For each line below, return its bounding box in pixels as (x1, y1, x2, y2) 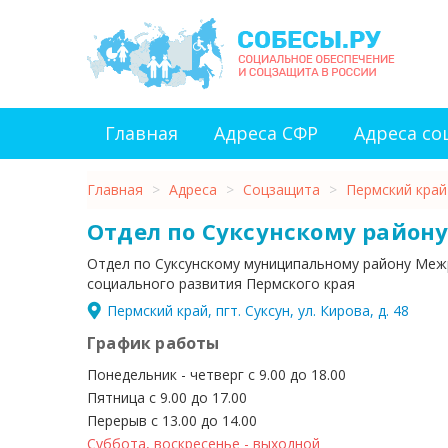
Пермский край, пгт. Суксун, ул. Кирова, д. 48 (107, 301, 409, 320)
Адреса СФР (214, 121, 318, 145)
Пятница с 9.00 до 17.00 (87, 388, 247, 407)
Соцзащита (243, 180, 320, 199)
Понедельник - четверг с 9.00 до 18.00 (87, 365, 346, 384)
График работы (87, 332, 220, 354)
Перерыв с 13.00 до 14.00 (87, 411, 257, 430)
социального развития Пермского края (87, 274, 355, 293)
